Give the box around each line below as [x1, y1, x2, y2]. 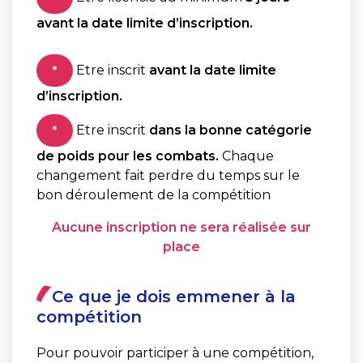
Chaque [219, 148, 274, 164]
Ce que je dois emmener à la [52, 287, 296, 307]
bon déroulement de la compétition [36, 187, 271, 203]
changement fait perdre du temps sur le [36, 168, 300, 184]
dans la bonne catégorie [149, 122, 312, 139]
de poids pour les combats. [36, 148, 219, 164]
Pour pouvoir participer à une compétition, [36, 345, 314, 361]
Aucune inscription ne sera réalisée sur [52, 220, 311, 236]
